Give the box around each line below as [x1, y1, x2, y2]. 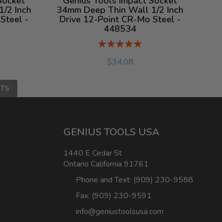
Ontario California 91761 [63, 159, 149, 169]
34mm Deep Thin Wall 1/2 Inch [56, 4, 184, 16]
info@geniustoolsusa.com [75, 206, 164, 217]
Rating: [98, 38, 120, 48]
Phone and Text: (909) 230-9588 [75, 174, 193, 185]
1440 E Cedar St [63, 148, 122, 159]
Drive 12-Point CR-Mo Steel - [59, 13, 181, 26]
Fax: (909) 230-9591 [75, 190, 152, 201]
